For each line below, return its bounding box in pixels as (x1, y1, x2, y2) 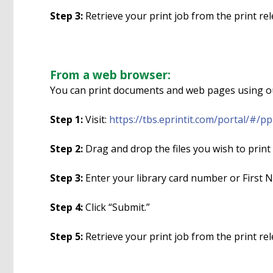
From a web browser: (50, 66, 171, 83)
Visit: (83, 112, 109, 126)
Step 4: (50, 200, 83, 214)
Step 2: (50, 141, 83, 155)
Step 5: (50, 229, 83, 243)
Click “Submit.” (83, 200, 150, 214)
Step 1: (50, 112, 83, 126)
